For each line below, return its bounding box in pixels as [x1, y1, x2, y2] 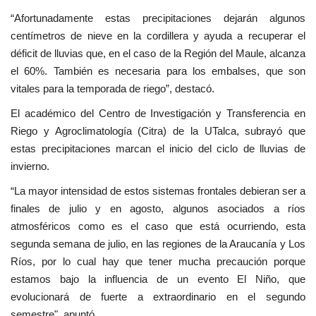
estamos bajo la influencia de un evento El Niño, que [11, 273, 305, 286]
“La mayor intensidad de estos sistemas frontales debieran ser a [11, 185, 305, 197]
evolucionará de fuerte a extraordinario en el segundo [11, 291, 305, 303]
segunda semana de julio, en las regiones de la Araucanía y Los [11, 238, 305, 250]
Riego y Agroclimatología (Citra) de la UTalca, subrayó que [11, 125, 305, 138]
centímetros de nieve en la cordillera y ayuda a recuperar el [11, 30, 305, 42]
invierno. [11, 160, 49, 173]
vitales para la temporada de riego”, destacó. [11, 83, 214, 95]
